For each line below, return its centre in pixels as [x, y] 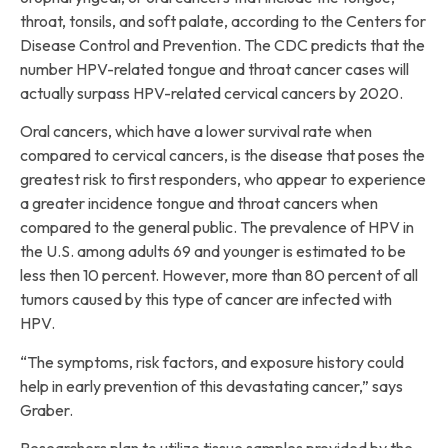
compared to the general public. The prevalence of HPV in [217, 227]
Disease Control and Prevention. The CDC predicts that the [222, 44]
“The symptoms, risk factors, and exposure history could [212, 361]
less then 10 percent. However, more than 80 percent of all [219, 275]
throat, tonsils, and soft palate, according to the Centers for [223, 20]
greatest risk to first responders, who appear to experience [223, 179]
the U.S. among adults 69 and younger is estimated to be [213, 251]
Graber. [46, 409]
